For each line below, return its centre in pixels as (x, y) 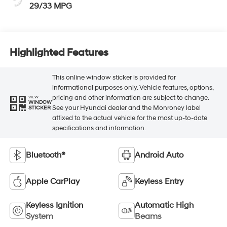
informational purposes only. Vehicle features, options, (133, 87)
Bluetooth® (45, 155)
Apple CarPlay (52, 182)
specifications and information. (99, 128)
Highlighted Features (59, 52)
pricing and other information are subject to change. (130, 98)
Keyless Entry (159, 182)
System (39, 217)
